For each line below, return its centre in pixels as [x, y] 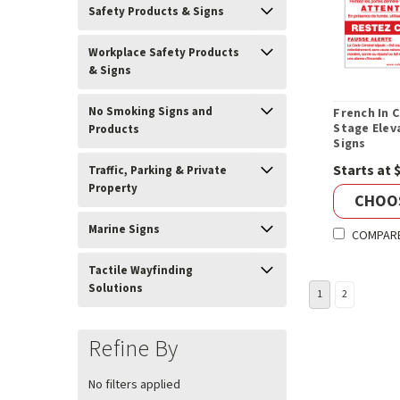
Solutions [116, 288]
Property [113, 188]
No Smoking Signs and [150, 112]
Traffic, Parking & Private [158, 171]
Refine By [133, 349]
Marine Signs [124, 229]
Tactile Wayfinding [141, 271]
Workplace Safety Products [164, 53]
